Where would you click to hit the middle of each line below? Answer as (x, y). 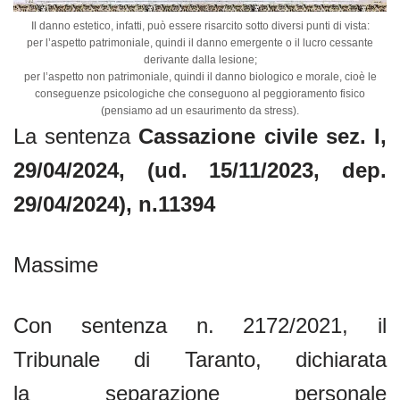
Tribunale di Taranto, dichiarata (200, 359)
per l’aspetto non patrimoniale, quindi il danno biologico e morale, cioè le (200, 76)
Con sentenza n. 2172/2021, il (200, 325)
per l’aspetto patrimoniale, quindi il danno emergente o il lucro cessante (200, 42)
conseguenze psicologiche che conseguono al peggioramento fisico (200, 93)
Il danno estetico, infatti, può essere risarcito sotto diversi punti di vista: (200, 25)
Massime (56, 264)
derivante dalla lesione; (200, 59)
